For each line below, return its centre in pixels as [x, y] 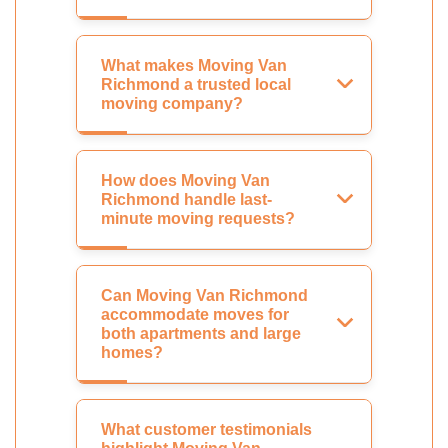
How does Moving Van [185, 181]
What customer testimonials [206, 430]
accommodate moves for [195, 315]
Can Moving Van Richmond [204, 296]
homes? [132, 353]
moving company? [172, 104]
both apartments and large [201, 334]
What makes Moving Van [194, 66]
